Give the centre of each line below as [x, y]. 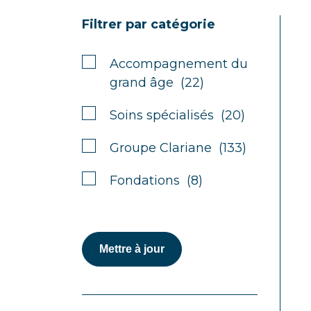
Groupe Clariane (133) [178, 148]
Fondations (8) [156, 180]
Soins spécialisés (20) [177, 115]
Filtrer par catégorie [149, 24]
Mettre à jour [132, 249]
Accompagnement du [179, 64]
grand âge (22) [157, 83]
